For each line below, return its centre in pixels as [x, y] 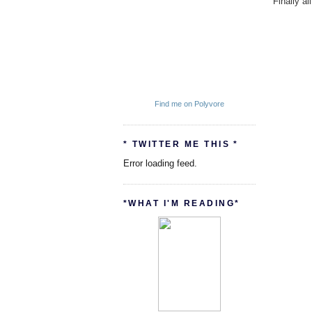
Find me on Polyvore [189, 104]
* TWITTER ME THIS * [181, 145]
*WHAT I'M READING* [182, 204]
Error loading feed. [160, 164]
